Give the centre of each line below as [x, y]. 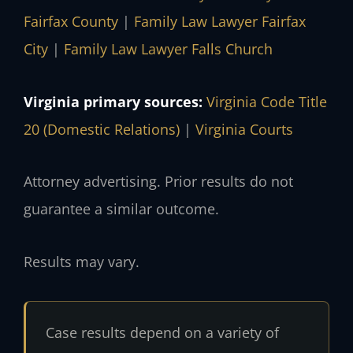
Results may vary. [82, 261]
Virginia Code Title [267, 101]
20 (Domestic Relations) [102, 129]
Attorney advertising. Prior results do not [158, 182]
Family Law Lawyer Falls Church [168, 49]
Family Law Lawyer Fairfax [220, 22]
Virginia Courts [244, 129]
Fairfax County [71, 22]
